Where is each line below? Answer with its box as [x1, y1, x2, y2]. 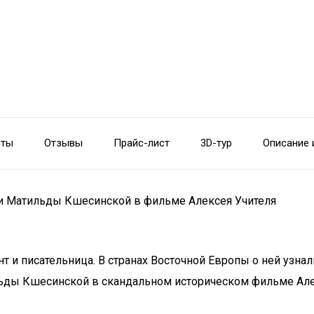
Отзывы [44, 137, 83, 149]
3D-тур [200, 137, 232, 149]
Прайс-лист [114, 137, 170, 149]
